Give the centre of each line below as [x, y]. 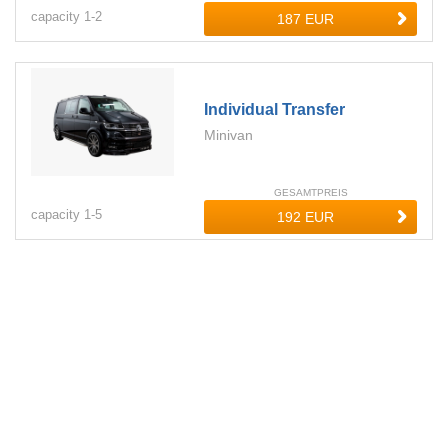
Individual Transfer [275, 110]
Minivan [229, 135]
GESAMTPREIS [310, 192]
